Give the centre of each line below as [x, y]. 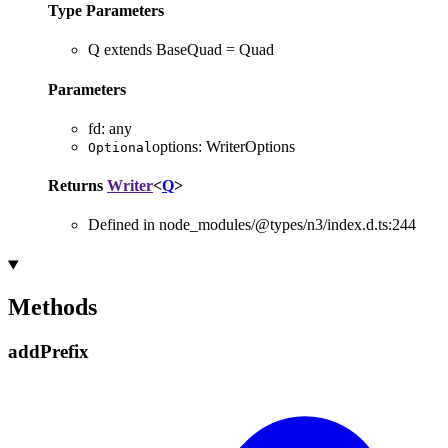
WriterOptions [250, 146]
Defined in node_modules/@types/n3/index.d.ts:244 [252, 225]
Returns [77, 186]
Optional [120, 147]
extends [128, 50]
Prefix [64, 352]
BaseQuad [189, 50]
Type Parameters [106, 11]
